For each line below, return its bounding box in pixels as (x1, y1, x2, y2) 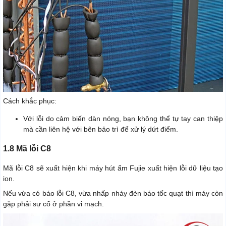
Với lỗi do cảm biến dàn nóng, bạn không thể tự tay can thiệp (23, 115, 223, 123)
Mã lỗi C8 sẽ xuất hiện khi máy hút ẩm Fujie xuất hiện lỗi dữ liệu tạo (3, 164, 223, 173)
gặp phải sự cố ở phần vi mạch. (3, 200, 104, 208)
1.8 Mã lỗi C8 (3, 144, 51, 153)
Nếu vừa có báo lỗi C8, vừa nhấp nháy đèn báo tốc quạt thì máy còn (3, 189, 223, 198)
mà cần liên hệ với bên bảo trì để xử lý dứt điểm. (23, 125, 178, 134)
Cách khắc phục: (3, 97, 56, 105)
